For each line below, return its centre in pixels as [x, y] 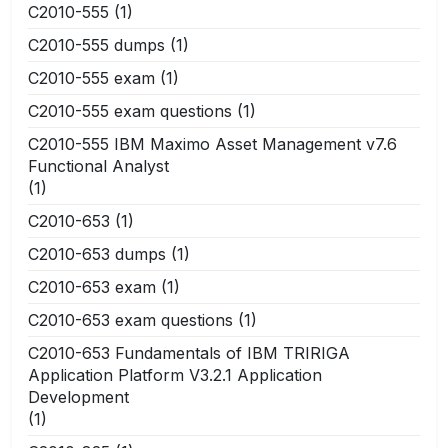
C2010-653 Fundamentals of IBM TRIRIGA [189, 352]
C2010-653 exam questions [130, 319]
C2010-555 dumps [96, 44]
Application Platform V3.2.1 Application [175, 374]
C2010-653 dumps [97, 253]
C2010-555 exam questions [130, 110]
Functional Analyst [98, 165]
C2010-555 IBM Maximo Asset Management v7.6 [212, 143]
